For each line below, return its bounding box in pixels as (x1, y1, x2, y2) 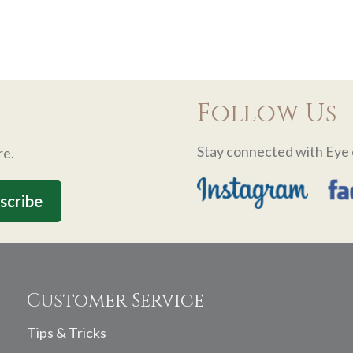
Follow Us (196, 97, 337, 132)
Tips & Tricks (27, 324, 106, 342)
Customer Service (27, 288, 204, 314)
